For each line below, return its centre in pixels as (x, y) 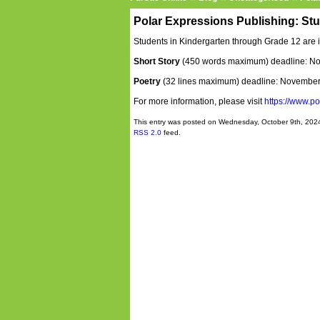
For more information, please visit (199, 101)
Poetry (148, 81)
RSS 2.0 (147, 132)
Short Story (157, 61)
